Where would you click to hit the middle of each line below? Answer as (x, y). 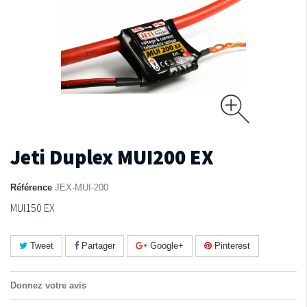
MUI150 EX (33, 208)
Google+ (165, 246)
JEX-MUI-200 (82, 187)
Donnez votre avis (48, 285)
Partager (97, 246)
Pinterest (231, 246)
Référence (31, 187)
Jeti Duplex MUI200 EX (112, 157)
